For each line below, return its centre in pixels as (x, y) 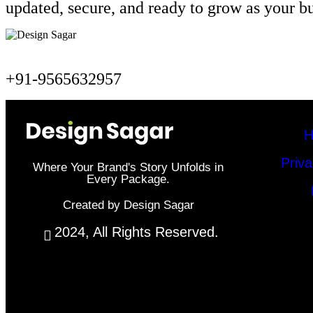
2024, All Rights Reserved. (137, 232)
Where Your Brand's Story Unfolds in (128, 167)
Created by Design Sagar (128, 205)
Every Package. (128, 179)
